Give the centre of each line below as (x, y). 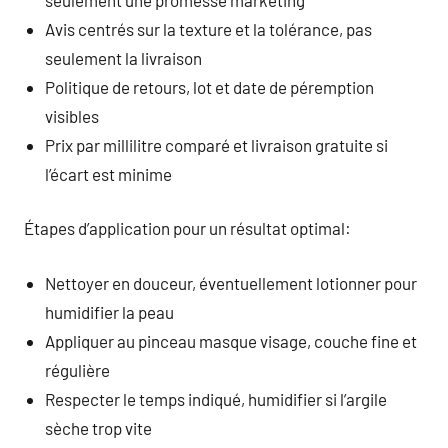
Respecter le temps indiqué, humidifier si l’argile (216, 398)
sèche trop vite (99, 427)
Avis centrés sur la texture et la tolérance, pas (209, 28)
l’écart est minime (109, 173)
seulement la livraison (124, 57)
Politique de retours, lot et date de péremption (210, 86)
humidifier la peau (110, 311)
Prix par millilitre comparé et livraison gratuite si (217, 144)
